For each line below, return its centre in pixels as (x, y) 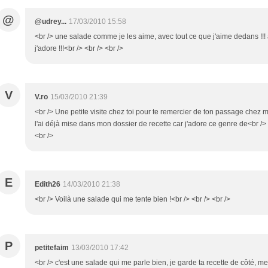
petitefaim (52, 248)
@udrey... (51, 22)
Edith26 (48, 185)
